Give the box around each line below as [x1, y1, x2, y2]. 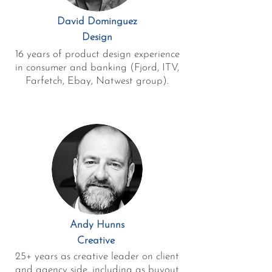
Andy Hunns [70, 220, 124, 230]
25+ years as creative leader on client [15, 251, 179, 262]
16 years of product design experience [15, 49, 180, 59]
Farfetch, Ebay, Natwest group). [25, 76, 169, 86]
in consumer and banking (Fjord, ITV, [15, 63, 179, 73]
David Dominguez [57, 16, 137, 27]
